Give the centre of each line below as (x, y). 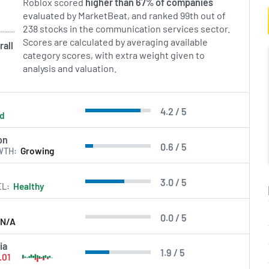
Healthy (29, 186)
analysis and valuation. (70, 68)
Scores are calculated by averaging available (116, 42)
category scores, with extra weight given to (114, 55)
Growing (38, 151)
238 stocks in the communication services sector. (127, 29)
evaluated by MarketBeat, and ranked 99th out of (125, 16)
